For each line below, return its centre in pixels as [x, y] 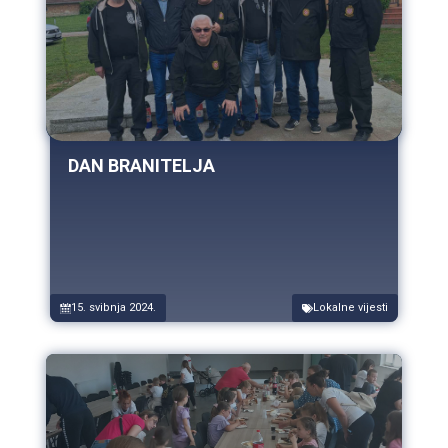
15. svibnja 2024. [113, 308]
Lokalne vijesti [350, 308]
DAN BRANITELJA [141, 166]
